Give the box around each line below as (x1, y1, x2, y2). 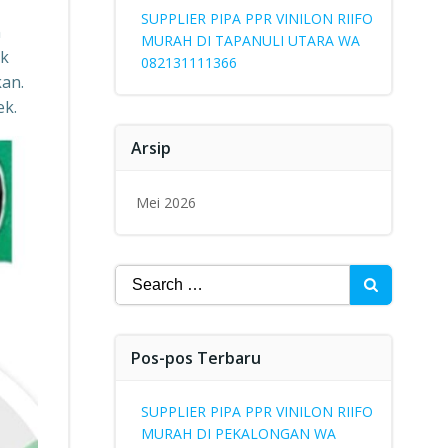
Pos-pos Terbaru (130, 347, 261, 369)
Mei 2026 (135, 193, 196, 212)
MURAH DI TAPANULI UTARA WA (140, 31, 360, 50)
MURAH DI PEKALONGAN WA (140, 424, 336, 443)
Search (113, 265, 165, 287)
